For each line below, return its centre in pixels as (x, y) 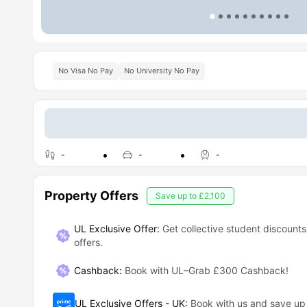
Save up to (177, 196)
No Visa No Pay (86, 71)
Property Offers (91, 196)
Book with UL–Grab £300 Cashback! (206, 271)
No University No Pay (162, 71)
